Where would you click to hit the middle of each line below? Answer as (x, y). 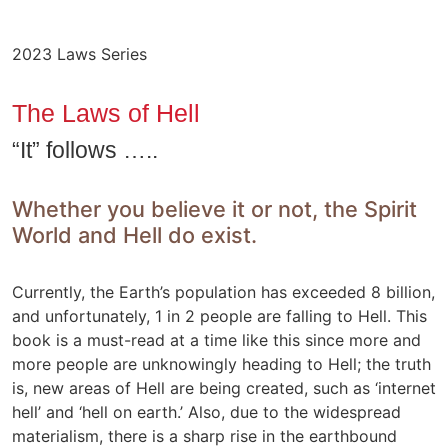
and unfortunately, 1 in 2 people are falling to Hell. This (219, 315)
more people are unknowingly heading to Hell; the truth (221, 363)
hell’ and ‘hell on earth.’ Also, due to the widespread (206, 411)
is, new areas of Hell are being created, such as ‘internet (224, 387)
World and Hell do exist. (134, 234)
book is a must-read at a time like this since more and (216, 339)
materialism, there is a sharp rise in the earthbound (204, 435)
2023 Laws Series (79, 53)
